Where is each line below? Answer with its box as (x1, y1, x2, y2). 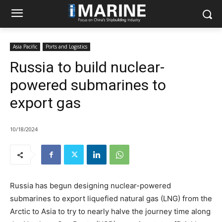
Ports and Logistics (46, 43, 87, 50)
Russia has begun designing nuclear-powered (10, 181, 171, 191)
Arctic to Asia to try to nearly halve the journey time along (10, 207, 211, 217)
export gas (10, 94, 81, 111)
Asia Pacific (13, 43, 37, 50)
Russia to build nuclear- (10, 58, 165, 76)
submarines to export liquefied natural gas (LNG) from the (10, 194, 212, 204)
